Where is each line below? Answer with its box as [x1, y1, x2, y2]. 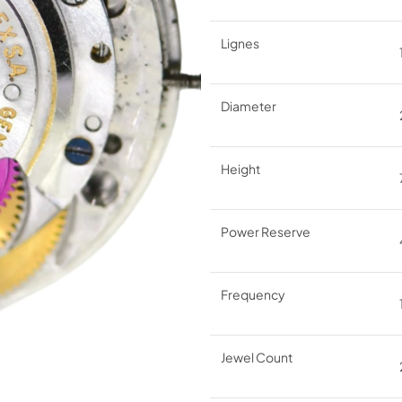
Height [221, 161, 260, 177]
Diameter [221, 98, 276, 114]
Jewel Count [221, 349, 293, 365]
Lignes [221, 35, 259, 51]
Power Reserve [221, 223, 310, 240]
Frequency [221, 286, 285, 302]
